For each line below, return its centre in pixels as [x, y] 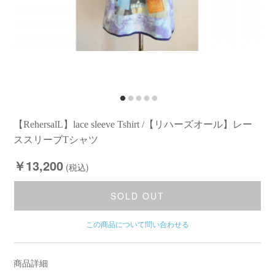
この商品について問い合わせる [137, 224]
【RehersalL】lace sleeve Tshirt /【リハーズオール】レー [133, 124]
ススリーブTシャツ [56, 140]
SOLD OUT [137, 196]
